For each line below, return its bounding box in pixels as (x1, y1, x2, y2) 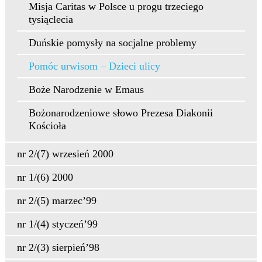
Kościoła (28, 120, 66, 132)
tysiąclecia (28, 13, 73, 25)
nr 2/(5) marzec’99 (16, 195, 96, 206)
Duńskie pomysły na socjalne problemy (28, 37, 196, 49)
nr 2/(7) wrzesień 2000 (16, 148, 113, 160)
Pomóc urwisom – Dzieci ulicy (28, 60, 160, 72)
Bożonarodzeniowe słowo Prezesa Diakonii (28, 107, 213, 119)
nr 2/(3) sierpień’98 (16, 242, 99, 253)
